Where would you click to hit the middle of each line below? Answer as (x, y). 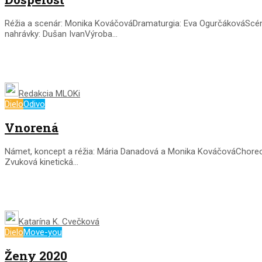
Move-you (43, 232)
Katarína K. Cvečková (59, 221)
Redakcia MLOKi (49, 93)
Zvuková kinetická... (42, 162)
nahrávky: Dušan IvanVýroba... (61, 34)
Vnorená (32, 128)
